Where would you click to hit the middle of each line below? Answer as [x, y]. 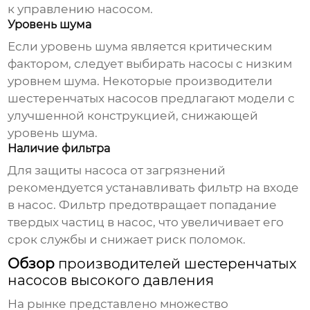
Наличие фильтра [59, 149]
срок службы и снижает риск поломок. [127, 240]
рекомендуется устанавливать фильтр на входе [154, 188]
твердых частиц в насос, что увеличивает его [146, 222]
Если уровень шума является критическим [140, 47]
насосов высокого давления [111, 281]
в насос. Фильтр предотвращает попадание [143, 205]
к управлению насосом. [81, 9]
